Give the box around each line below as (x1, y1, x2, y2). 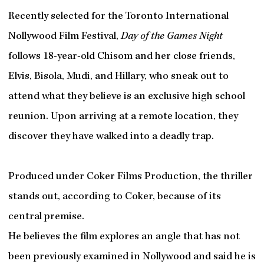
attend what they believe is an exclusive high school (8, 91, 245, 103)
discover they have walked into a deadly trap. (8, 131, 214, 143)
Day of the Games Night (120, 31, 223, 43)
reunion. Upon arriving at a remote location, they (8, 111, 238, 123)
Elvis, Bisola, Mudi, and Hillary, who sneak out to (8, 71, 229, 83)
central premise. (8, 212, 84, 223)
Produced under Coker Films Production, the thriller (8, 171, 253, 183)
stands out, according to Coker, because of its (8, 192, 221, 203)
